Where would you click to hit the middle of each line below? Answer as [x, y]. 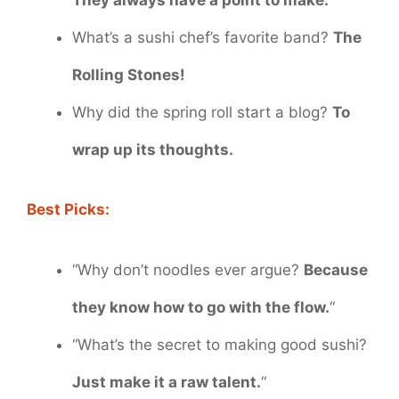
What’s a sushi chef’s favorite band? [203, 37]
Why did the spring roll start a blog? [202, 112]
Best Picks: [68, 210]
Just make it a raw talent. [167, 382]
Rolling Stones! [129, 74]
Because [336, 269]
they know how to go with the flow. [201, 307]
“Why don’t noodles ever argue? [188, 269]
